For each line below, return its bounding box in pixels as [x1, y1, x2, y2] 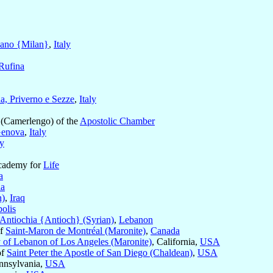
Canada [151, 225, 180, 236]
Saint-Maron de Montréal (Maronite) [5, 225, 146, 236]
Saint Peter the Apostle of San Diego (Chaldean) [7, 247, 193, 258]
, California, [152, 236, 200, 247]
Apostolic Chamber [80, 116, 155, 127]
